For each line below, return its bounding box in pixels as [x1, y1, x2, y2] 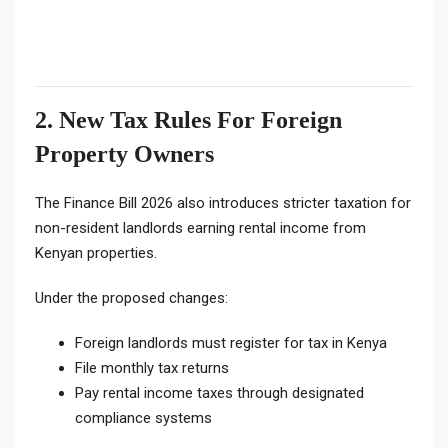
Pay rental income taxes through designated [75, 384, 364, 403]
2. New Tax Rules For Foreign [35, 107, 342, 134]
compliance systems [75, 409, 212, 428]
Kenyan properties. [35, 244, 157, 263]
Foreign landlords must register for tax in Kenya [75, 334, 387, 353]
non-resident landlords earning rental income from [35, 219, 366, 238]
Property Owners [35, 141, 214, 168]
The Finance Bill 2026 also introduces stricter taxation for [35, 194, 411, 213]
